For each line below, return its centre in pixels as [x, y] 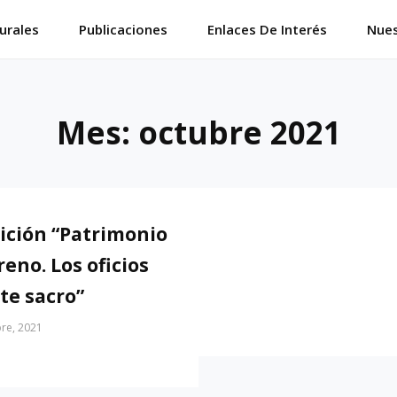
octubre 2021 [239, 132]
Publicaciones [123, 29]
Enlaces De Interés [267, 29]
